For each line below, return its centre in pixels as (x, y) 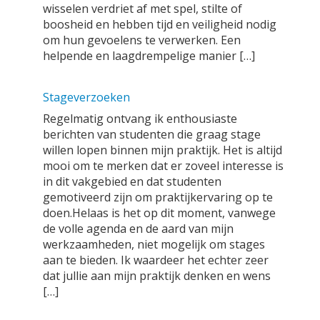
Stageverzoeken (86, 97)
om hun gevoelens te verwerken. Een (142, 40)
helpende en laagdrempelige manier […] (149, 56)
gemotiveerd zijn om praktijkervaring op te (158, 197)
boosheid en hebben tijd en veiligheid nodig (160, 24)
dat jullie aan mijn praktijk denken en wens (157, 276)
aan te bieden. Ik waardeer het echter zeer (156, 260)
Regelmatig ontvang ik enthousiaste (140, 119)
